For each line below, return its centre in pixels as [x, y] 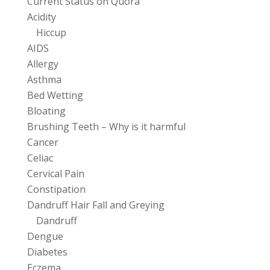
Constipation [56, 190]
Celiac [40, 158]
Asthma [44, 80]
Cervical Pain [56, 174]
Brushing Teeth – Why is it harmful [106, 127]
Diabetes [47, 252]
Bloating [46, 111]
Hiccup [51, 33]
